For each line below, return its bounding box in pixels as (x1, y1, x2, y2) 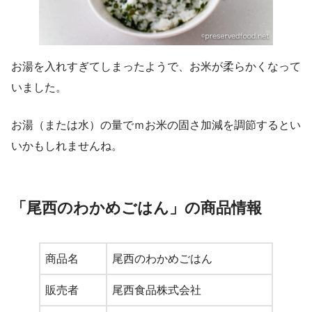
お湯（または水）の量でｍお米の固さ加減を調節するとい (11, 118, 301, 131)
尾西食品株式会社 (112, 283, 201, 296)
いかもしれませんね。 (11, 139, 123, 152)
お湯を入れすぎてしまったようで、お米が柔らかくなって (11, 60, 301, 72)
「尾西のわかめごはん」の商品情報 (11, 198, 262, 217)
